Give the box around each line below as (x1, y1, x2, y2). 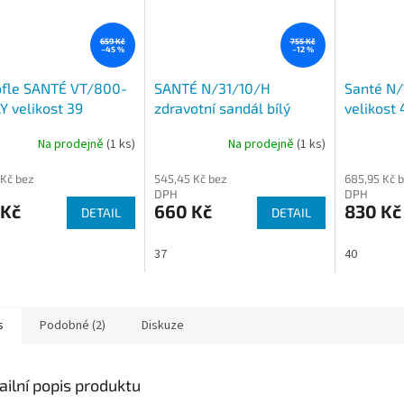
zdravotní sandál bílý (153, 98, 290, 116)
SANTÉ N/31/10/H (153, 78, 271, 96)
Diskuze (142, 316, 184, 335)
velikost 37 (153, 118, 225, 136)
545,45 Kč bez (153, 170, 227, 186)
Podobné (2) (40, 316, 106, 335)
